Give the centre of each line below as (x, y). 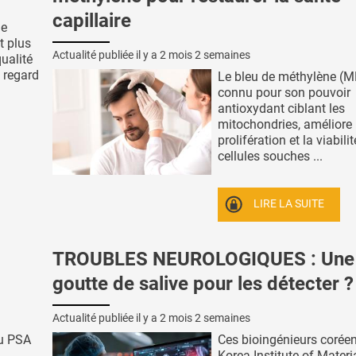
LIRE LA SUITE (289, 204)
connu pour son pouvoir (284, 92)
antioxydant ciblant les (281, 108)
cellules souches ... (270, 156)
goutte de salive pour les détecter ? (203, 284)
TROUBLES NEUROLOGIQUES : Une (203, 259)
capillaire (92, 20)
